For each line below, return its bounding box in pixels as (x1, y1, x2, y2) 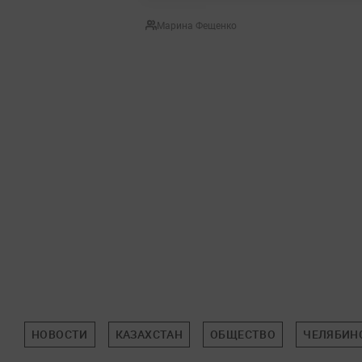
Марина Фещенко (157, 19, 237, 32)
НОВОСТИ (32, 326, 88, 342)
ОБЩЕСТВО (210, 326, 276, 342)
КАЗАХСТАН (115, 326, 183, 342)
